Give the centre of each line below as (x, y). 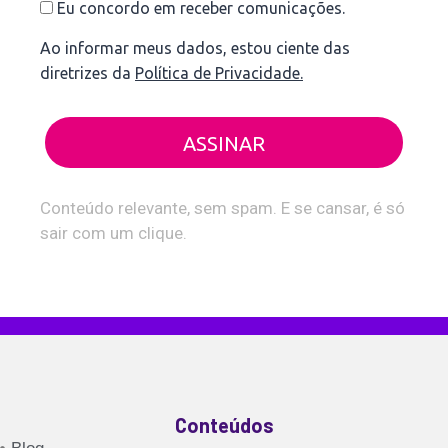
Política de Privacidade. (219, 72)
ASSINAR (224, 143)
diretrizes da (87, 72)
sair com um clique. (113, 232)
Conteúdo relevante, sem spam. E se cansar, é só (222, 207)
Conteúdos (224, 424)
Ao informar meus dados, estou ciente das (195, 47)
